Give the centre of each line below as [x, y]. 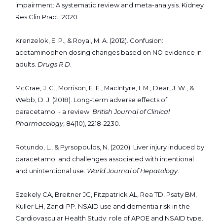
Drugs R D [54, 65]
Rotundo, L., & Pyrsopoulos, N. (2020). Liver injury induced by [110, 147]
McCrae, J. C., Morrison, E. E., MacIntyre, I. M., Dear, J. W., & [105, 88]
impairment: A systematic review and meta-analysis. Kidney [110, 5]
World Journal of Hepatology [132, 171]
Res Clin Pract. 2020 [46, 17]
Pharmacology [39, 124]
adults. [26, 65]
